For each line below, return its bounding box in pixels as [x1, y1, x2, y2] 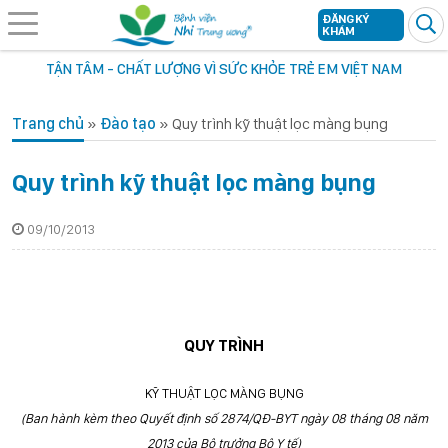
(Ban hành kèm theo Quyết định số [20, 410, 217, 426]
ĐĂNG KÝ [322, 12, 369, 26]
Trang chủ [12, 114, 84, 133]
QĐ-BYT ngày [251, 410, 328, 426]
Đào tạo [100, 114, 156, 133]
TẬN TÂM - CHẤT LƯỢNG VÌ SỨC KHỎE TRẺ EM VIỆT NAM [46, 60, 402, 78]
